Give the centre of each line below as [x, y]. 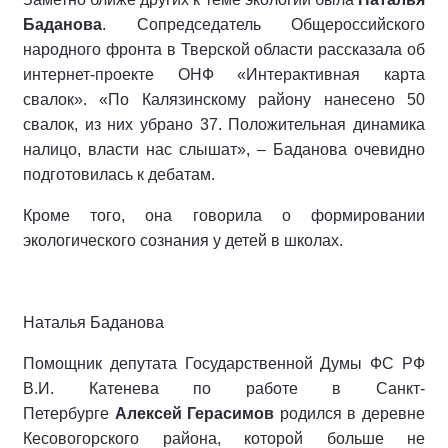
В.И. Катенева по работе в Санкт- [224, 389]
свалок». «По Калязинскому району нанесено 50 [224, 100]
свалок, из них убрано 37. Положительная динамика [224, 125]
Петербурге [69, 414]
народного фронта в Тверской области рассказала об [224, 50]
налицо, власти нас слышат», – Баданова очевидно [224, 150]
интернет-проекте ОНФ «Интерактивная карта [224, 75]
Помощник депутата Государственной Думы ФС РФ [224, 364]
